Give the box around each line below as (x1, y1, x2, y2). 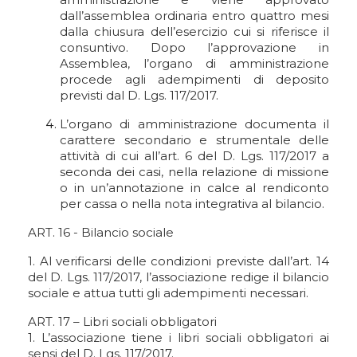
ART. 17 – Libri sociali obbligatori (28, 314, 217, 329)
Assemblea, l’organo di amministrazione (60, 56, 329, 71)
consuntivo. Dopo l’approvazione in (60, 40, 329, 55)
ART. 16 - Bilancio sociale (28, 225, 174, 240)
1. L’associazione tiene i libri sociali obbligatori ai (28, 330, 329, 345)
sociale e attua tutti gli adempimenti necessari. (28, 285, 308, 300)
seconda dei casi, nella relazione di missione (60, 164, 329, 179)
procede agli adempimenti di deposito (60, 72, 329, 87)
